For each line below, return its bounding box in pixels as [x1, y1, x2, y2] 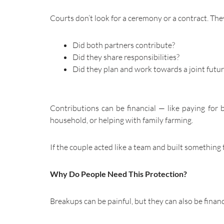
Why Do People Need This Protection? [50, 168, 187, 178]
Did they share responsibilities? [72, 51, 179, 62]
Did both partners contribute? [72, 39, 175, 50]
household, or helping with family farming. [50, 114, 193, 125]
